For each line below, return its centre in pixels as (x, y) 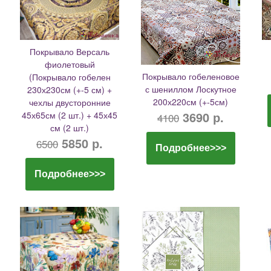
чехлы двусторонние (70, 102)
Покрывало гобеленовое (191, 76)
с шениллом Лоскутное (191, 89)
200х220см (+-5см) (191, 102)
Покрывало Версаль (70, 51)
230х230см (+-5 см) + (70, 90)
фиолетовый (70, 64)
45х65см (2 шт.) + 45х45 (70, 115)
